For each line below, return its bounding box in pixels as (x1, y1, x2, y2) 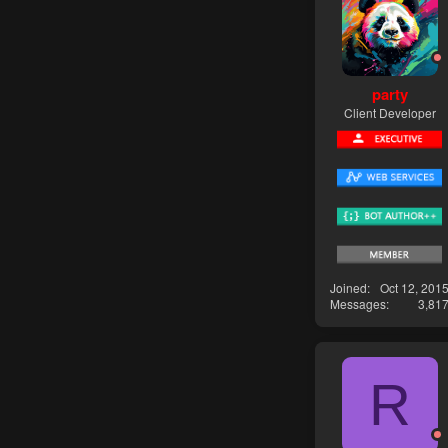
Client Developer (343, 103, 436, 121)
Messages (330, 295, 386, 313)
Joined (330, 279, 367, 297)
